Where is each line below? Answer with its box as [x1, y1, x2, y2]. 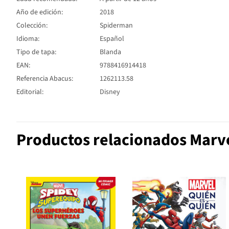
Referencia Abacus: [16, 73, 73, 84]
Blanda [100, 47, 121, 57]
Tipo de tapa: [16, 47, 56, 57]
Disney [100, 86, 120, 97]
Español [100, 33, 124, 44]
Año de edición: [16, 7, 63, 17]
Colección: [16, 20, 48, 31]
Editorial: [16, 86, 43, 97]
